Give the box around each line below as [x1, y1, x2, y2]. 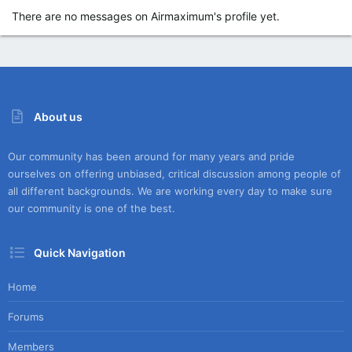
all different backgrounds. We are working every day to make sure [8, 185, 332, 197]
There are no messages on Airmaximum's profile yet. [12, 9, 280, 23]
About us [34, 109, 83, 123]
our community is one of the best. [8, 202, 175, 214]
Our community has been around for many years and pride [8, 150, 295, 163]
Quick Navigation [34, 245, 126, 259]
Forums [8, 310, 44, 323]
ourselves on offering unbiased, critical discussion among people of [8, 167, 341, 180]
